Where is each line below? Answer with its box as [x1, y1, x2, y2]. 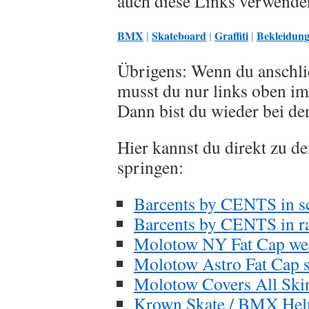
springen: [117, 155, 183, 179]
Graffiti [215, 28, 248, 43]
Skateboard [152, 28, 206, 43]
